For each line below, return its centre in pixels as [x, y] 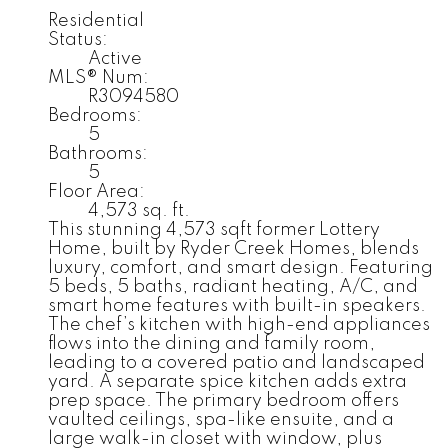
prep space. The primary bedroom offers [223, 400]
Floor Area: [96, 191]
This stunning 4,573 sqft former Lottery [214, 229]
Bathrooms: [98, 153]
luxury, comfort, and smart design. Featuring [240, 267]
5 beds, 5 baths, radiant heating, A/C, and [233, 286]
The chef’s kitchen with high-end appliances [239, 324]
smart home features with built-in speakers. [237, 305]
